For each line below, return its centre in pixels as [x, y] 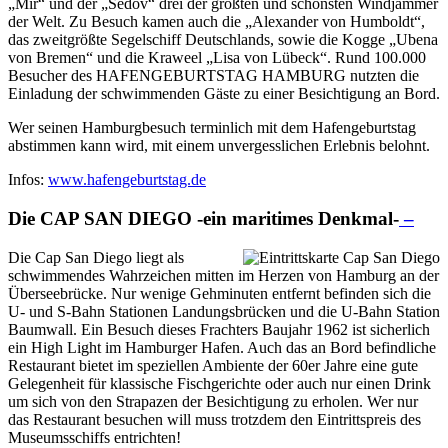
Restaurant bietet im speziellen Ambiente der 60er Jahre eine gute [213, 365]
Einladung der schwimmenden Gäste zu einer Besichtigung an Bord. [224, 94]
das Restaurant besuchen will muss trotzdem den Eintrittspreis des [214, 419]
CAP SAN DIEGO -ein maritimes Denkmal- [219, 219]
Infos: [28, 180]
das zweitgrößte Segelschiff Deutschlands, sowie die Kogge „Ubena [223, 40]
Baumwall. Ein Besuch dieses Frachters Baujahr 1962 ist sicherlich [219, 329]
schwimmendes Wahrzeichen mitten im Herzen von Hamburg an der [223, 275]
